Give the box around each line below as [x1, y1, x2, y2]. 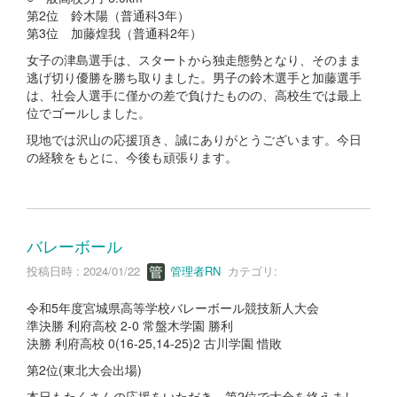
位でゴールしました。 [27, 103, 151, 121]
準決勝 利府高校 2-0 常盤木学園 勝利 [27, 316, 233, 335]
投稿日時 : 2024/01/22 [27, 261, 147, 279]
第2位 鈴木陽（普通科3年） [27, 5, 190, 24]
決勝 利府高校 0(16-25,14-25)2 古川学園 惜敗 [27, 334, 282, 353]
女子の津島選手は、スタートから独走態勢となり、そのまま [27, 50, 362, 68]
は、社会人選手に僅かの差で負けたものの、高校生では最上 [27, 85, 362, 104]
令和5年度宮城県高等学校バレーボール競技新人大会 [27, 299, 319, 317]
